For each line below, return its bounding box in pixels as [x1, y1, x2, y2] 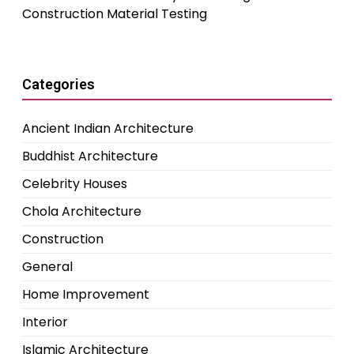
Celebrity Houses [22, 175, 127, 194]
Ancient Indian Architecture [22, 119, 194, 138]
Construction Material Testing [22, 5, 207, 24]
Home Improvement [22, 285, 149, 304]
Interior [22, 313, 68, 332]
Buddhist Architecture [22, 147, 158, 166]
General [22, 258, 73, 277]
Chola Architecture [22, 202, 141, 221]
